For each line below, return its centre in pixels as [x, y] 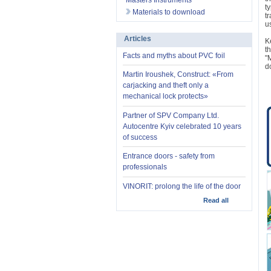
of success [140, 137]
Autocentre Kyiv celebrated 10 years [182, 126]
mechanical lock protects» [165, 96]
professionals [145, 167]
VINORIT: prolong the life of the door [182, 186]
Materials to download [168, 12]
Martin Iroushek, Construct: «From [178, 75]
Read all [216, 200]
